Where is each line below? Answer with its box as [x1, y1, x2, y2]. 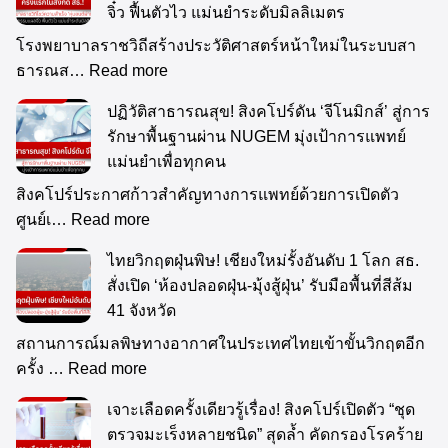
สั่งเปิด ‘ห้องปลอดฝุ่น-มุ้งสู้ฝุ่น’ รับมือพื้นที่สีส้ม [107, 276, 413, 294]
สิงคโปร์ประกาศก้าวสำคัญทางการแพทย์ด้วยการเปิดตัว [16, 185, 399, 203]
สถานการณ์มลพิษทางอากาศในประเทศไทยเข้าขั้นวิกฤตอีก [16, 334, 425, 352]
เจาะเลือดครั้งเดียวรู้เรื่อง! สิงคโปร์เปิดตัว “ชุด [107, 400, 415, 418]
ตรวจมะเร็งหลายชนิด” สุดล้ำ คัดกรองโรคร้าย [107, 425, 423, 443]
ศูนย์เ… [16, 210, 71, 228]
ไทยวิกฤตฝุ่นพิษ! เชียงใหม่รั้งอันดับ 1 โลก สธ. [107, 251, 419, 269]
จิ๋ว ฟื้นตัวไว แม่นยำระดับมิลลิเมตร [107, 3, 345, 21]
